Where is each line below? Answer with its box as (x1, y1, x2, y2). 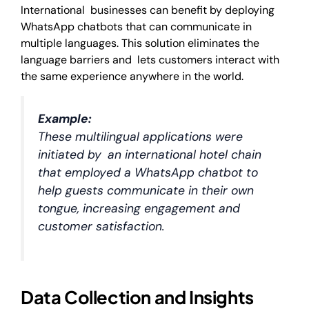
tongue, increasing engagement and (38, 201, 240, 217)
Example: (38, 111, 92, 127)
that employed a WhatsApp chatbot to (38, 165, 258, 181)
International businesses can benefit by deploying (21, 3, 275, 18)
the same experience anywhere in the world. (21, 69, 243, 84)
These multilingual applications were (38, 129, 243, 145)
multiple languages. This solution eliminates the (21, 36, 259, 51)
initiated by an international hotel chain (38, 147, 261, 163)
